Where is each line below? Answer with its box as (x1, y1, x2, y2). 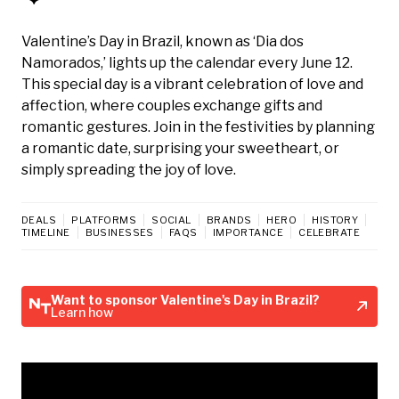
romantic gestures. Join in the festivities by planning (21, 118, 375, 135)
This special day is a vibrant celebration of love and (21, 75, 363, 93)
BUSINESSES (85, 225, 154, 239)
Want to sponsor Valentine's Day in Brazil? (51, 291, 320, 307)
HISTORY (312, 213, 359, 226)
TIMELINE (21, 225, 70, 239)
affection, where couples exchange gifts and (21, 96, 322, 114)
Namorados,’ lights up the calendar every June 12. (21, 53, 353, 71)
